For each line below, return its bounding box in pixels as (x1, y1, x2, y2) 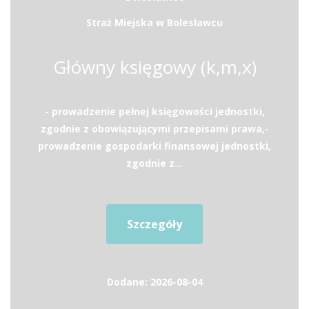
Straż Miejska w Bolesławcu (86, 16, 223, 29)
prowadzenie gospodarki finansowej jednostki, (38, 139, 271, 152)
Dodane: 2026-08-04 (106, 275, 203, 288)
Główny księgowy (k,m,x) (52, 54, 257, 79)
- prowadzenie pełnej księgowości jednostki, (44, 105, 265, 118)
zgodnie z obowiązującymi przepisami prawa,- (40, 122, 269, 135)
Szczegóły (127, 217, 182, 232)
